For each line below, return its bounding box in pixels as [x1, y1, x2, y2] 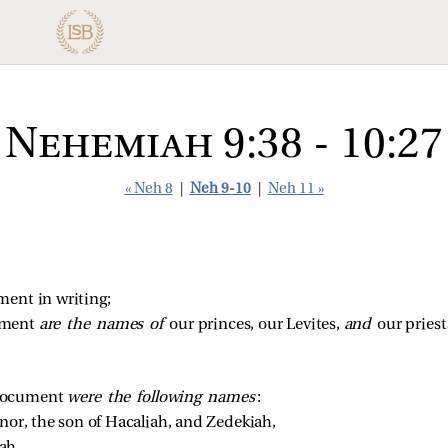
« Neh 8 [124, 182, 173, 197]
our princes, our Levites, [169, 316, 344, 333]
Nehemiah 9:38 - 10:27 [5, 125, 443, 168]
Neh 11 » [267, 182, 324, 197]
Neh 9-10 [189, 182, 251, 197]
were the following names [67, 389, 255, 406]
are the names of [38, 316, 170, 333]
